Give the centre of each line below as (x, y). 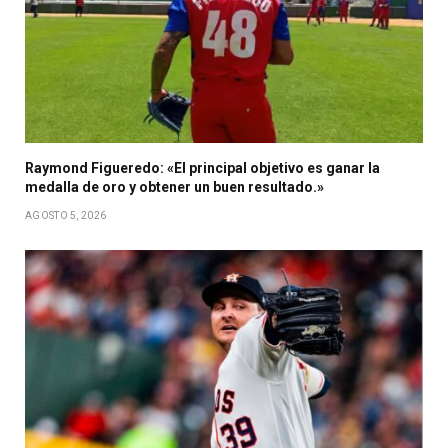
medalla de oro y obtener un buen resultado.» (174, 186)
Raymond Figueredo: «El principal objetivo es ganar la (202, 167)
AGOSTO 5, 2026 (66, 215)
